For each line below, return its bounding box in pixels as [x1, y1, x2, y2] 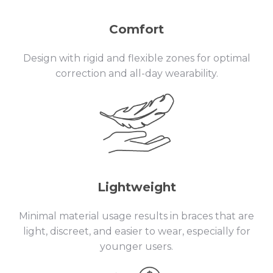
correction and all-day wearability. [55, 67, 218, 79]
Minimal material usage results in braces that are [19, 210, 254, 222]
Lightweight [97, 179, 176, 194]
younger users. [100, 240, 173, 252]
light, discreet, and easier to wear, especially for [23, 225, 250, 237]
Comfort [109, 21, 164, 37]
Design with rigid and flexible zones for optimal [23, 52, 250, 64]
